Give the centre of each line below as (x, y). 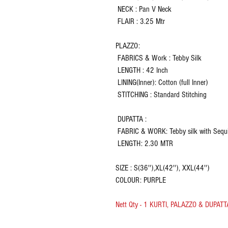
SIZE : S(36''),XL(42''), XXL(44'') (162, 168)
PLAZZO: (128, 46)
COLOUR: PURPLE (141, 180)
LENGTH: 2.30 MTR (144, 144)
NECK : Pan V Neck (144, 9)
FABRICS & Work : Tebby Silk (159, 58)
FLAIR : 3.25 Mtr (140, 22)
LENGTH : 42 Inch (142, 70)
